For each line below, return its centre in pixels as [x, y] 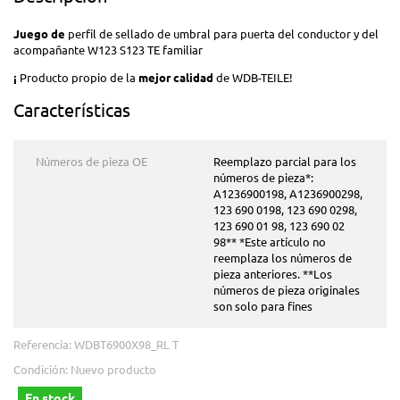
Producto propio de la [78, 77]
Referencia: [44, 344]
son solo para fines [263, 305]
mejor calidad [176, 77]
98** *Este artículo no [270, 241]
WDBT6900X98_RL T [126, 344]
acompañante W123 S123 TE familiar [108, 49]
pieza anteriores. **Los [273, 273]
